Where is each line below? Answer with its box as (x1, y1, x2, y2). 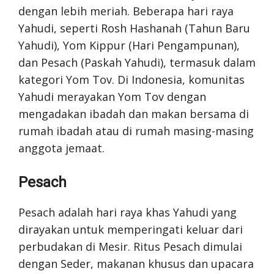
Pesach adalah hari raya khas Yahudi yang (18, 204, 237, 220)
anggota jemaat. (18, 140, 105, 155)
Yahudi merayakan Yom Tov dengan (18, 89, 206, 104)
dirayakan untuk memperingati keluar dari (18, 221, 243, 237)
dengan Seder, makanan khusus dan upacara (18, 256, 254, 271)
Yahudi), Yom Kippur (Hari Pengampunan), (18, 37, 240, 53)
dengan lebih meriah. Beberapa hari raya (18, 3, 234, 18)
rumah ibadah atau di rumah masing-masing (18, 123, 254, 138)
